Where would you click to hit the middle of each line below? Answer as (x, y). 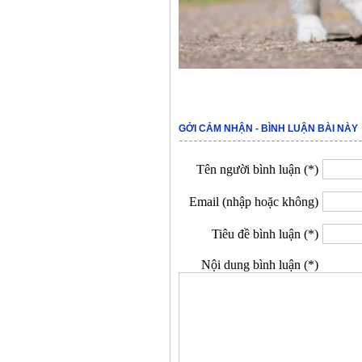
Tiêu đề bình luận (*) (265, 234)
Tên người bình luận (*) (257, 169)
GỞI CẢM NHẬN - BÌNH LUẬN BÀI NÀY (268, 128)
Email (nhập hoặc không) (254, 202)
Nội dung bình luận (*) (260, 265)
